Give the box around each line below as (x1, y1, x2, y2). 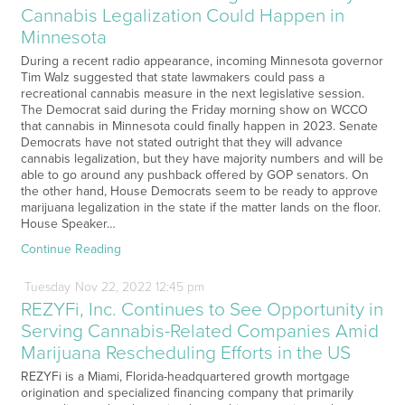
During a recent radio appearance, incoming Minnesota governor (20, 53, 383, 70)
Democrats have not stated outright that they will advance (20, 135, 343, 151)
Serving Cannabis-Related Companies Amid (20, 320, 379, 344)
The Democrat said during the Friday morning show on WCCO (20, 102, 368, 118)
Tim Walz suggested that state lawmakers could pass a (20, 70, 325, 86)
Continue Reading (20, 241, 121, 258)
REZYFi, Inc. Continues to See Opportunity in (20, 298, 383, 322)
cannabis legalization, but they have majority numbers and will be (20, 151, 383, 167)
